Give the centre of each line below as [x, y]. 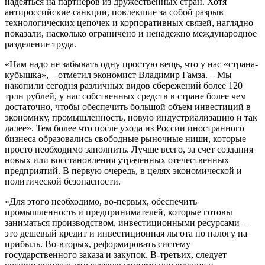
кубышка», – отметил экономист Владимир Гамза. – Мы [118, 75]
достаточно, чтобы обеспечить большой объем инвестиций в [128, 106]
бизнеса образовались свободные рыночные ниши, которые [125, 138]
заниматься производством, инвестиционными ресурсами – [126, 222]
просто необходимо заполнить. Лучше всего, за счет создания [129, 149]
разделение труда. [41, 44]
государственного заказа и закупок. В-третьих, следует [116, 254]
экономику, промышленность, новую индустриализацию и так [131, 117]
